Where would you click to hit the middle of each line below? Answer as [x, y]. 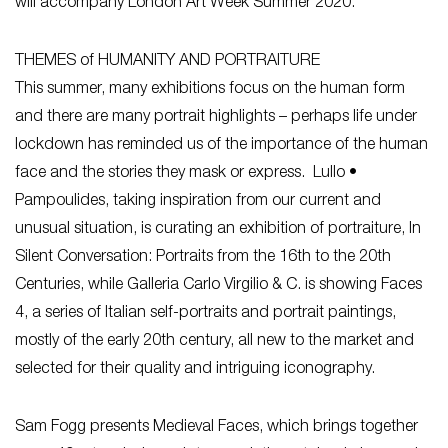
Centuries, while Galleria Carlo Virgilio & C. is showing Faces [218, 286]
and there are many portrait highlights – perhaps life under [216, 118]
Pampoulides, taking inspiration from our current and [198, 202]
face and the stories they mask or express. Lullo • [186, 174]
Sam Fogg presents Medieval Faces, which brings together [216, 428]
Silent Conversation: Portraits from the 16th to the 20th [203, 258]
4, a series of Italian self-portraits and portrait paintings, [205, 314]
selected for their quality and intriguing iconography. [195, 370]
